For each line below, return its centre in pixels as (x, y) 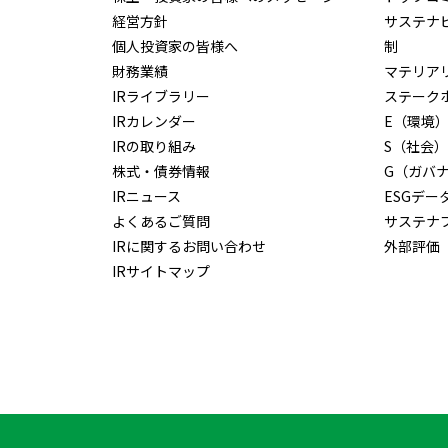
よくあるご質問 (161, 221)
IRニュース (146, 196)
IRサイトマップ (161, 271)
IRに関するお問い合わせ (189, 246)
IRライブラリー (161, 96)
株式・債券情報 (161, 171)
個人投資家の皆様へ (175, 46)
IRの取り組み (154, 146)
